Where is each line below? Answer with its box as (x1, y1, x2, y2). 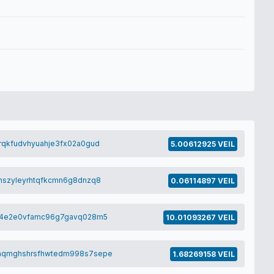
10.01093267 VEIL (165, 213, 235, 222)
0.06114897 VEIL (170, 176, 235, 185)
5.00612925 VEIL (170, 139, 235, 149)
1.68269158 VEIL (172, 250, 235, 259)
